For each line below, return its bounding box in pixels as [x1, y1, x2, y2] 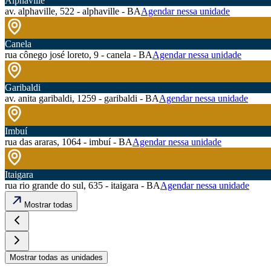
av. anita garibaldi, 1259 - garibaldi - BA [5, 93, 159, 104]
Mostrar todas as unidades [10, 253, 103, 263]
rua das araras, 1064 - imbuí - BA [5, 137, 132, 148]
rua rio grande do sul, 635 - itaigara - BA [5, 180, 160, 191]
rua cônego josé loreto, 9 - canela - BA [5, 50, 152, 60]
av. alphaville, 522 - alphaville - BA [5, 6, 141, 17]
